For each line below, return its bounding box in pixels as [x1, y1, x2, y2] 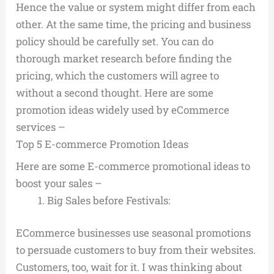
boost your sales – [16, 176, 103, 190]
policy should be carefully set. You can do [16, 34, 214, 48]
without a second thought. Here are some [16, 85, 214, 100]
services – [16, 119, 66, 134]
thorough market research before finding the [16, 51, 232, 65]
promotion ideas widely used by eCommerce [16, 102, 230, 117]
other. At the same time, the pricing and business [16, 17, 251, 31]
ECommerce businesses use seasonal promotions [16, 226, 251, 240]
